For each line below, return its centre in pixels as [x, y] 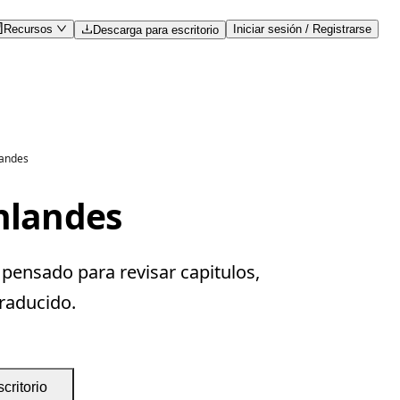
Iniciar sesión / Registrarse [302, 29]
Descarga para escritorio [156, 29]
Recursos [29, 29]
